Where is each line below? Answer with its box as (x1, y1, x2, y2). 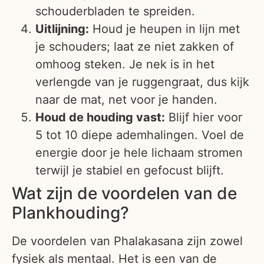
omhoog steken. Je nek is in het (35, 57, 214, 71)
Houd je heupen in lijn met (89, 21, 240, 36)
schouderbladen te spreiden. (35, 4, 195, 18)
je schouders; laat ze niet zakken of (35, 39, 234, 54)
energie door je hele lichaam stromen (35, 145, 243, 160)
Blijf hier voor (165, 110, 242, 124)
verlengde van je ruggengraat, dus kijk (35, 74, 249, 89)
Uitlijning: (35, 21, 89, 36)
